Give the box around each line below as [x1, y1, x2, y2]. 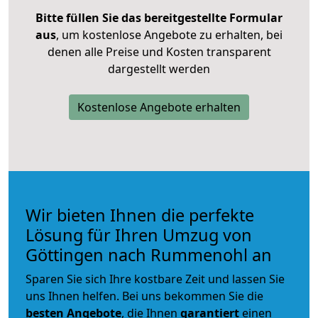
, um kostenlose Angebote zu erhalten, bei [56, 26, 283, 43]
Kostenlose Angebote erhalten [77, 99, 241, 115]
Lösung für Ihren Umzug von [26, 223, 252, 246]
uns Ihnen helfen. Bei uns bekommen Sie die [26, 287, 263, 304]
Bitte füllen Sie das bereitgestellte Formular [35, 9, 283, 26]
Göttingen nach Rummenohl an [26, 243, 272, 266]
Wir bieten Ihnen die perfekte [26, 203, 254, 226]
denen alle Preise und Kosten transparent [47, 43, 271, 60]
